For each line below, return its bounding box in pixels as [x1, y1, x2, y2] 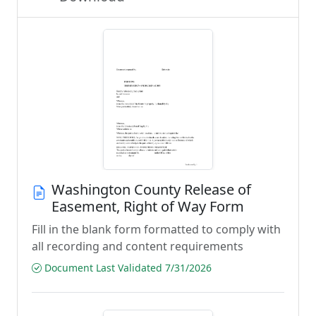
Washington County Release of [51, 180, 251, 199]
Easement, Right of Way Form [51, 197, 244, 216]
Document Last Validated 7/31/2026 [42, 261, 212, 274]
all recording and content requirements [32, 238, 243, 254]
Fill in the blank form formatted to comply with [32, 221, 281, 237]
